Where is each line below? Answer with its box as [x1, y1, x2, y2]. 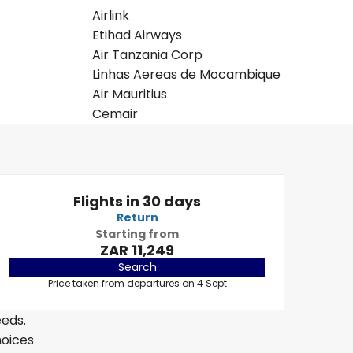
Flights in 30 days [73, 191, 201, 211]
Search [117, 259, 157, 275]
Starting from [95, 226, 179, 242]
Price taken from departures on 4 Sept [47, 277, 227, 290]
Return [116, 210, 158, 225]
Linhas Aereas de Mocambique [91, 65, 281, 84]
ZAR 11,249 [100, 240, 174, 260]
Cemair [91, 105, 138, 123]
